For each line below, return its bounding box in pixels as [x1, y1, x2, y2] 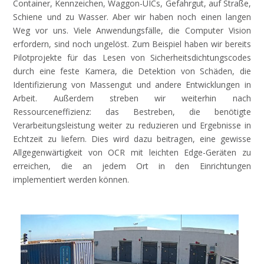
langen [225, 11, 251, 23]
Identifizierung [13, 79, 67, 91]
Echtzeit [13, 133, 44, 145]
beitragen [156, 133, 193, 145]
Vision [228, 25, 251, 37]
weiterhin [181, 93, 217, 104]
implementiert [13, 174, 67, 186]
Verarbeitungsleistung [13, 120, 95, 131]
